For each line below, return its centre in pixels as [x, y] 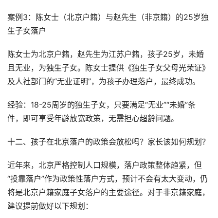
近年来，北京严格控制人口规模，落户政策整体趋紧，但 [105, 165]
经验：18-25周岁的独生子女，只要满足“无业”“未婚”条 [101, 105]
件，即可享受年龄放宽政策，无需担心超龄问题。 [93, 118]
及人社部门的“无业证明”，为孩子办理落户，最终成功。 [104, 82]
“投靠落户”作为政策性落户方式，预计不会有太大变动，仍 [108, 179]
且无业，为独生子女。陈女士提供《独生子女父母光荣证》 [109, 68]
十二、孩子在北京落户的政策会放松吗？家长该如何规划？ [109, 142]
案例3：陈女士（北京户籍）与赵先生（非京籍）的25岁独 [108, 17]
